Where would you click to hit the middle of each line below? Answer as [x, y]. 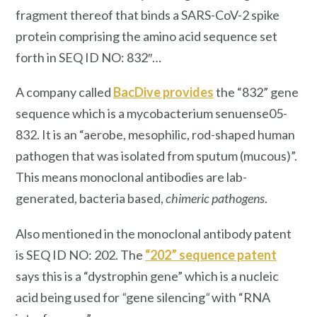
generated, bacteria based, [91, 198]
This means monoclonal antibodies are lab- [131, 177]
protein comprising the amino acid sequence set [146, 36]
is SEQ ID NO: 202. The [80, 255]
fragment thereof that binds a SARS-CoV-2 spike [148, 15]
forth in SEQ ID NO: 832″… [88, 57]
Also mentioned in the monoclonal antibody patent [154, 234]
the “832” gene [256, 92]
